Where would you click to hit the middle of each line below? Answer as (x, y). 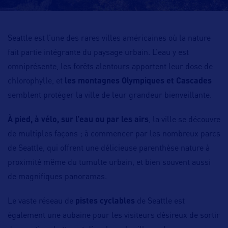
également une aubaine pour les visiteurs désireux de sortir (114, 216)
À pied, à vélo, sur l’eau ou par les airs (78, 120)
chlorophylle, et (36, 81)
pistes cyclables (105, 202)
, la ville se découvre (184, 120)
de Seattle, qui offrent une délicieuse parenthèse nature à (109, 149)
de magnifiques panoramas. (57, 177)
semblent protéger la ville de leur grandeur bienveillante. (110, 96)
